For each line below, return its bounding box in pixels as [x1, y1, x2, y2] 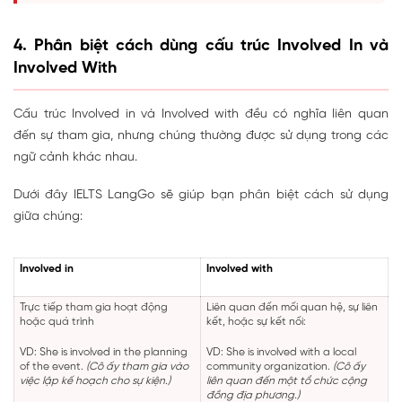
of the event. [20, 361, 86, 373]
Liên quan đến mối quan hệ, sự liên [206, 301, 378, 314]
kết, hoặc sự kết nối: [206, 316, 306, 328]
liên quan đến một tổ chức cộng [206, 375, 367, 388]
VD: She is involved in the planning [20, 346, 188, 359]
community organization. [206, 361, 333, 373]
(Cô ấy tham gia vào [86, 361, 188, 373]
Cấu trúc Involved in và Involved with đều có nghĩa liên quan [13, 108, 389, 122]
